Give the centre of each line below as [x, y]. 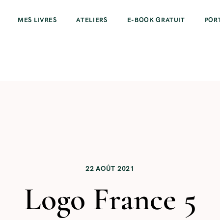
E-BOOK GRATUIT [156, 20]
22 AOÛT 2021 [110, 168]
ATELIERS [92, 20]
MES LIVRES [37, 20]
